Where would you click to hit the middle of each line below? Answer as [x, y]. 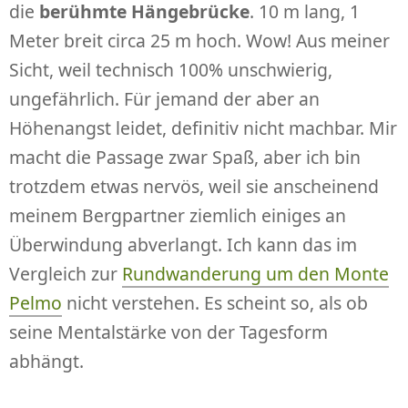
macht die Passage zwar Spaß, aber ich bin [185, 157]
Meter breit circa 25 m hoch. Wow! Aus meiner [199, 41]
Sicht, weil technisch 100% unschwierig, [171, 70]
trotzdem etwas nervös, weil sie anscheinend [194, 186]
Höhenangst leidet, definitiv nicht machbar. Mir [203, 128]
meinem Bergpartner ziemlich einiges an [178, 215]
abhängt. [46, 361]
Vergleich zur [66, 274]
